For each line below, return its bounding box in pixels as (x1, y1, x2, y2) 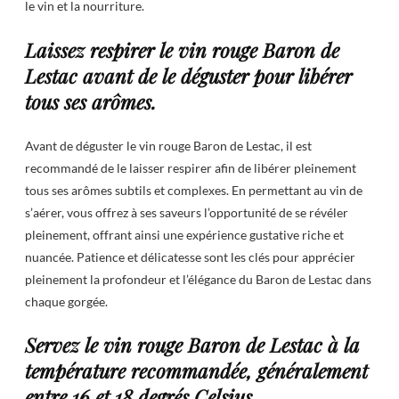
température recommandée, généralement (25, 357, 368, 385)
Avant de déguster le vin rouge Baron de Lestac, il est (25, 137, 312, 153)
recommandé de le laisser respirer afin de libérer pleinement (25, 159, 356, 175)
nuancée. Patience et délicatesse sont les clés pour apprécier (25, 248, 355, 265)
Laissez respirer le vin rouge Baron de (25, 36, 339, 63)
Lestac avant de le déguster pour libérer (25, 61, 352, 89)
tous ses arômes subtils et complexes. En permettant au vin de (25, 182, 362, 198)
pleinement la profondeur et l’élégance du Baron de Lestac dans (25, 271, 371, 287)
